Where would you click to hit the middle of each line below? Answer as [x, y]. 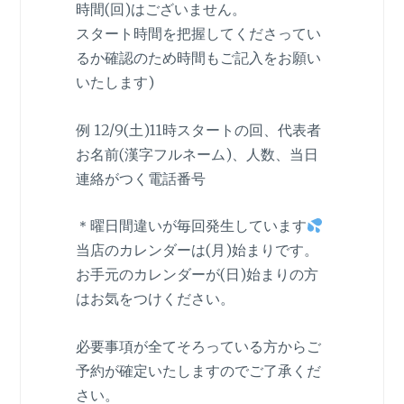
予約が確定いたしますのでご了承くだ [198, 371]
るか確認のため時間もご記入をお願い [198, 58]
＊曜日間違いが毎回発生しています [191, 226]
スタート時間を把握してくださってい [198, 34]
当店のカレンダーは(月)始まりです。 [197, 250]
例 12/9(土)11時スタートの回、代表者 [198, 129]
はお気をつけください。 [155, 299]
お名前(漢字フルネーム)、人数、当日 [197, 154]
